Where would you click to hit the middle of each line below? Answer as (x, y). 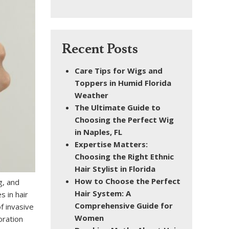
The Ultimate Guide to (118, 107)
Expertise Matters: (111, 144)
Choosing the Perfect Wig (124, 119)
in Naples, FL (98, 132)
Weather (91, 95)
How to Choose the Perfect (128, 181)
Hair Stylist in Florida (115, 168)
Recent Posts (100, 49)
